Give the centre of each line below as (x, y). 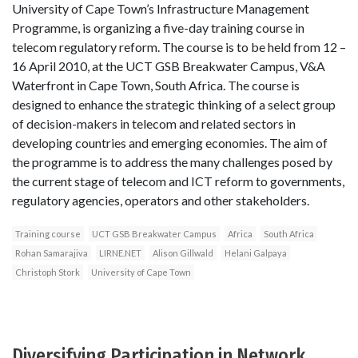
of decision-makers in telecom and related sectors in (154, 123)
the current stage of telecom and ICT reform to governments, (178, 181)
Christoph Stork (48, 272)
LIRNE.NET (120, 253)
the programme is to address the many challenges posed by (172, 161)
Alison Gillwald (183, 253)
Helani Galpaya (256, 253)
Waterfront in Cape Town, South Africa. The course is (156, 85)
